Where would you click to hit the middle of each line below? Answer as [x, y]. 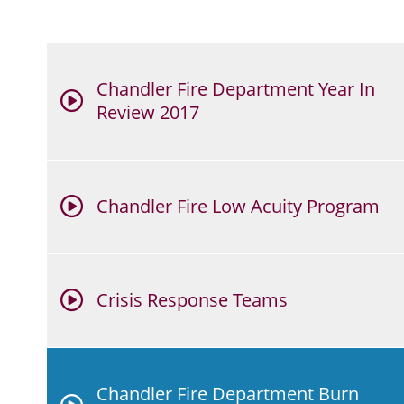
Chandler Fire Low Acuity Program [238, 207]
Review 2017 [148, 113]
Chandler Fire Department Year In [236, 89]
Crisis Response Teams [192, 300]
